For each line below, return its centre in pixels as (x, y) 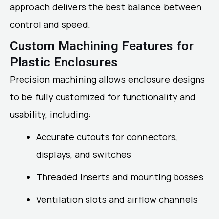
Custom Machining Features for (102, 46)
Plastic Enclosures (64, 62)
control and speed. (50, 24)
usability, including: (51, 114)
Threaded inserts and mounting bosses (120, 177)
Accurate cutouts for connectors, (107, 137)
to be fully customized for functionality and (103, 97)
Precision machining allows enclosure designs (108, 79)
